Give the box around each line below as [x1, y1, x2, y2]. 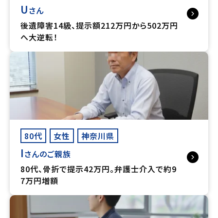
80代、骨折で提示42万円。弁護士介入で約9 [20, 163, 177, 175]
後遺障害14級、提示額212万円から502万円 [20, 19, 178, 31]
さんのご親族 [24, 147, 71, 160]
